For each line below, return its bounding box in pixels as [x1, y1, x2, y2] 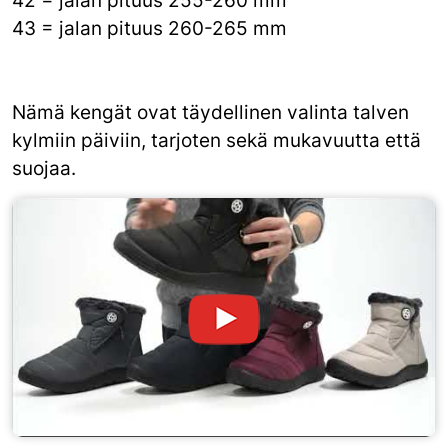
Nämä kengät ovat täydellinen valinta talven [12, 100, 409, 124]
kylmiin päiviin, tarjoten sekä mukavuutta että [12, 128, 421, 152]
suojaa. [12, 156, 76, 180]
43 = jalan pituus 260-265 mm [12, 16, 287, 40]
